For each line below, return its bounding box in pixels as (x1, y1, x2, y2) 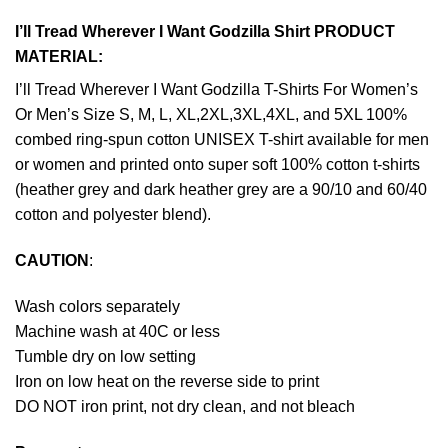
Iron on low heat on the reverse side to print (15, 372, 319, 390)
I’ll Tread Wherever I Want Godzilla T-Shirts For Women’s (15, 81, 418, 99)
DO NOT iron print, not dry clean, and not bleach (15, 397, 355, 415)
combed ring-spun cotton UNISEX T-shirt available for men (15, 131, 429, 149)
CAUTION (15, 252, 89, 270)
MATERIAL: (15, 48, 103, 66)
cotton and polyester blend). (15, 206, 211, 224)
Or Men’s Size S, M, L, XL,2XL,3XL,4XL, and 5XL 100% (15, 106, 407, 124)
